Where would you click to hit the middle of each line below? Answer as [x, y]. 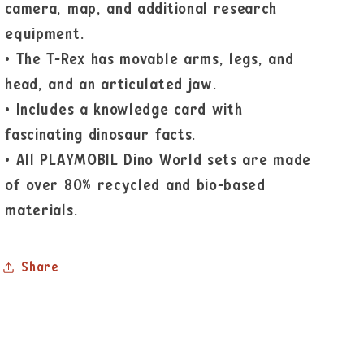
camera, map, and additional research [141, 10]
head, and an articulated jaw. [111, 85]
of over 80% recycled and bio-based [135, 186]
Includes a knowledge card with [129, 110]
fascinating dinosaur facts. [100, 136]
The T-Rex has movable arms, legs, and [155, 60]
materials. [41, 211]
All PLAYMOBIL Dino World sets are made [163, 161]
